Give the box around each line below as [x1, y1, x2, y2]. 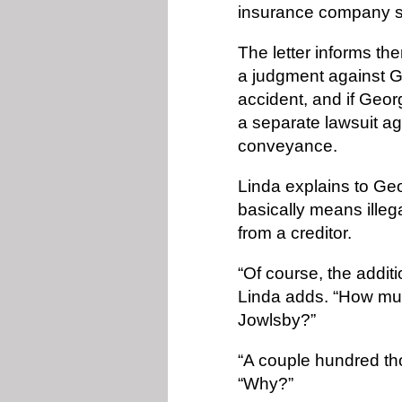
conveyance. [238, 136, 342, 155]
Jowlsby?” [238, 310, 320, 329]
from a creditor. [238, 223, 356, 242]
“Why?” [238, 374, 298, 393]
